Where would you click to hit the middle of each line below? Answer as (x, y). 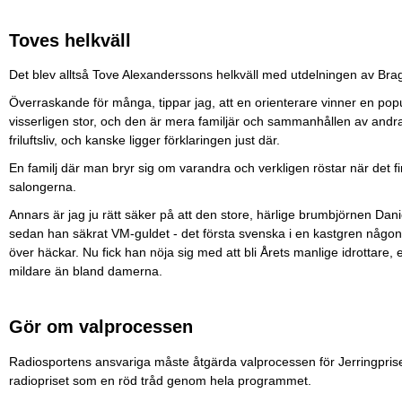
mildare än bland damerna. (86, 271)
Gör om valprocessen (101, 327)
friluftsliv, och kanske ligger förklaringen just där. (146, 140)
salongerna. (43, 187)
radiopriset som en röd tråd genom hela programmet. (162, 380)
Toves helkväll (70, 40)
